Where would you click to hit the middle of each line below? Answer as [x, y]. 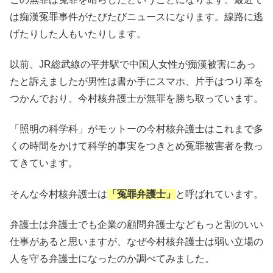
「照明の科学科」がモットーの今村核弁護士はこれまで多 [136, 129]
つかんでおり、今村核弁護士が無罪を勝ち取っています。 [136, 98]
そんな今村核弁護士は [58, 194]
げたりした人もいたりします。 [78, 34]
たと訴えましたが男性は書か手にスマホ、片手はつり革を [136, 81]
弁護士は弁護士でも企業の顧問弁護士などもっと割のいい [136, 225]
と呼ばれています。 [219, 194]
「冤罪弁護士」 [141, 194]
